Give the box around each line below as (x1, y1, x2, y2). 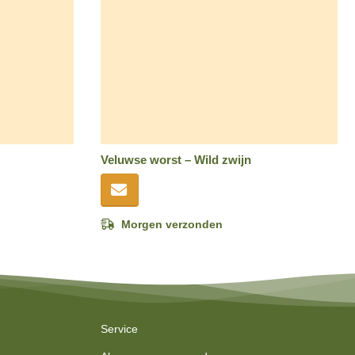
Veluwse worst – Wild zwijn (101, 153, 252, 166)
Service (101, 323, 138, 336)
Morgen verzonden (121, 218, 223, 231)
